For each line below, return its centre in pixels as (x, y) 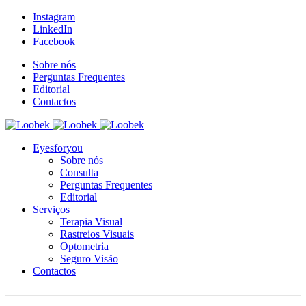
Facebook (54, 41)
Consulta (79, 172)
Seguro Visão (89, 259)
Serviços (51, 209)
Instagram (54, 17)
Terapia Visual (91, 222)
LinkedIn (53, 29)
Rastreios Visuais (97, 234)
